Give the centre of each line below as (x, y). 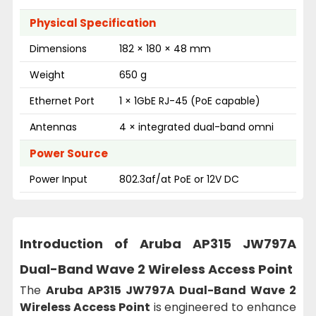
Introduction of (80, 243)
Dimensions (58, 48)
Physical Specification (93, 23)
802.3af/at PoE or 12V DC (179, 179)
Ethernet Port (62, 101)
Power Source (69, 153)
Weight (47, 74)
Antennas (53, 127)
